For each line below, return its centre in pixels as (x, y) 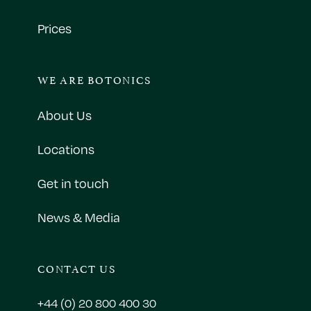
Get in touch (73, 184)
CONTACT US (77, 268)
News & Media (78, 218)
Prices (54, 29)
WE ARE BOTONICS (94, 79)
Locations (66, 150)
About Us (64, 116)
